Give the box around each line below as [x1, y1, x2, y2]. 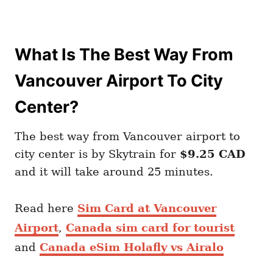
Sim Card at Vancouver [77, 202, 216, 215]
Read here [15, 202, 77, 215]
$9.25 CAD [176, 147, 246, 161]
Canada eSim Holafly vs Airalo [40, 241, 224, 254]
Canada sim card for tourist [66, 221, 235, 235]
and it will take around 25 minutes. [15, 165, 213, 179]
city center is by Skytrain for [15, 147, 176, 161]
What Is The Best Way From [15, 44, 233, 65]
